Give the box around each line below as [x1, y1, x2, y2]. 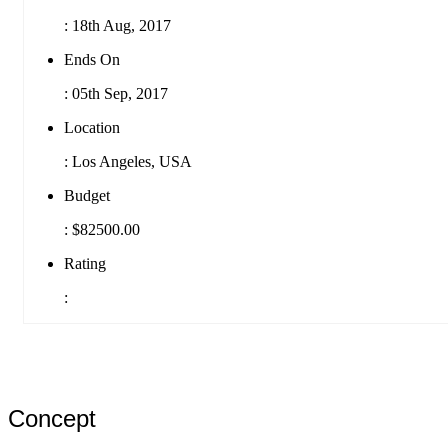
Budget [64, 186, 110, 204]
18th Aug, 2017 [68, 16, 171, 34]
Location [64, 118, 120, 136]
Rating [64, 254, 106, 272]
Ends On [64, 50, 120, 68]
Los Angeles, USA [68, 152, 192, 170]
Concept [8, 404, 96, 432]
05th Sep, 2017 [68, 84, 168, 102]
